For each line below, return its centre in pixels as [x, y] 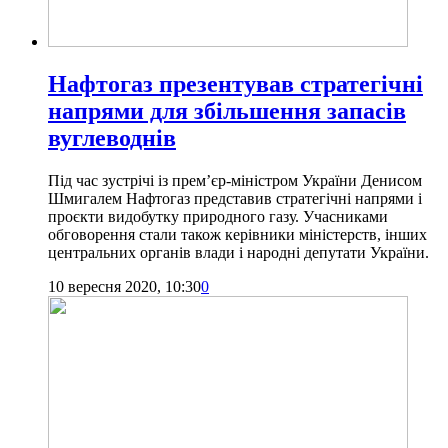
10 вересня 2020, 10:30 [124, 286]
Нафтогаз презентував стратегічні [235, 83]
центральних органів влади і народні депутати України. [238, 252]
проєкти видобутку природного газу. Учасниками [218, 216]
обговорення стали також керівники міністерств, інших [237, 234]
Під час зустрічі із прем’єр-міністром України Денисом [235, 180]
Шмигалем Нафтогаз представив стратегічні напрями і [235, 198]
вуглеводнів [112, 137]
